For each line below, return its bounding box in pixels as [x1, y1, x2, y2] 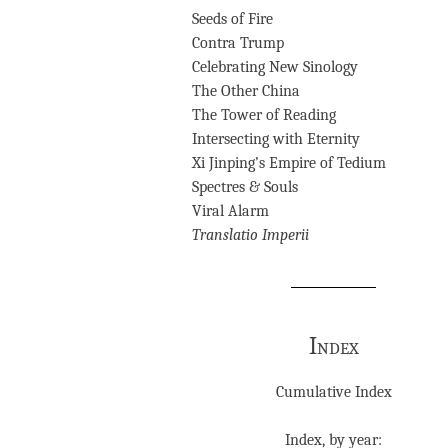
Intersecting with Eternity [192, 129, 360, 148]
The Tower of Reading [192, 105, 336, 124]
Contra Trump [192, 33, 284, 52]
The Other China [192, 81, 300, 100]
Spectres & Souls [192, 177, 298, 196]
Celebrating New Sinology [192, 57, 358, 76]
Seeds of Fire [192, 9, 273, 28]
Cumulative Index [275, 383, 392, 402]
